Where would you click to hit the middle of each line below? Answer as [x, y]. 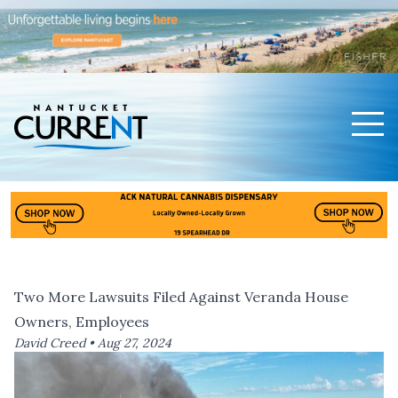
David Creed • [56, 343]
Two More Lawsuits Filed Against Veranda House [181, 297]
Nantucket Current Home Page [120, 176]
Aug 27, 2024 [135, 343]
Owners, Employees [82, 322]
